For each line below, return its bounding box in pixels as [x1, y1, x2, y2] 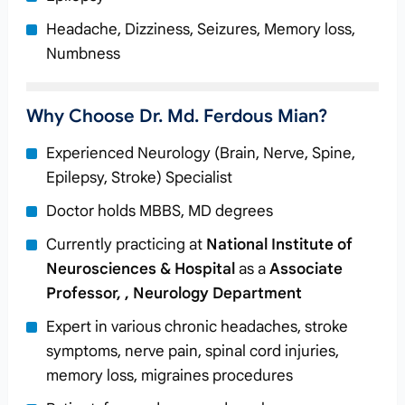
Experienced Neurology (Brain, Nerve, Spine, [45, 144, 355, 163]
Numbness [45, 44, 120, 63]
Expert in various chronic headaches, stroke [45, 317, 348, 336]
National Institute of [205, 235, 353, 254]
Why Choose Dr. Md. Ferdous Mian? [25, 105, 327, 127]
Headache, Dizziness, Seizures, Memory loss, [45, 20, 355, 39]
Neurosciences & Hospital [45, 259, 235, 278]
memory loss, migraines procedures [45, 366, 293, 385]
